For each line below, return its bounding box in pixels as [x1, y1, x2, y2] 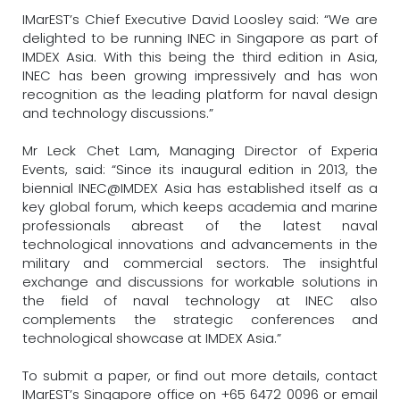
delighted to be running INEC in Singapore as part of [22, 29, 378, 47]
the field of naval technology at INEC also [22, 291, 378, 310]
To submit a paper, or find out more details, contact [22, 366, 378, 385]
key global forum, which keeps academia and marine [22, 197, 378, 216]
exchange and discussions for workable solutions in [22, 272, 378, 291]
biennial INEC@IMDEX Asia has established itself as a [22, 179, 378, 197]
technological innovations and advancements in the [22, 235, 378, 254]
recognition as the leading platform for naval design [22, 85, 378, 104]
